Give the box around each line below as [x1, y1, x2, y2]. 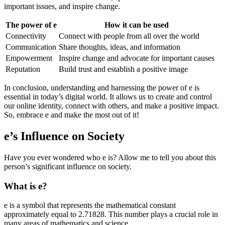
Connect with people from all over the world [59, 32, 199, 40]
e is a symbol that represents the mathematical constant [4, 201, 176, 210]
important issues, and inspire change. [4, 2, 120, 11]
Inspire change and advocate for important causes [59, 54, 214, 62]
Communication [6, 43, 56, 51]
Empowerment [6, 54, 52, 62]
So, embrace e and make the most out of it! [4, 110, 139, 119]
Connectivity [6, 32, 46, 40]
